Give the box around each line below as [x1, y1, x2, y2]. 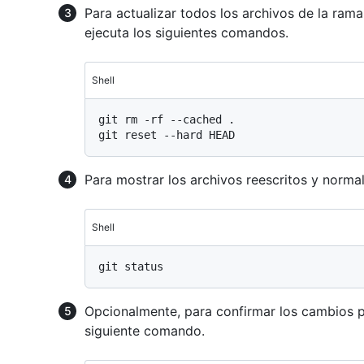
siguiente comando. [84, 322, 205, 339]
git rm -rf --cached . [98, 112, 235, 126]
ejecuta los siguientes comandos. [84, 24, 288, 41]
